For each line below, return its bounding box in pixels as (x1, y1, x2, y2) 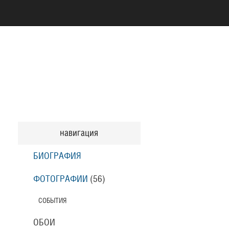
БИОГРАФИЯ (33, 152, 81, 161)
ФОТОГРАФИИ (33, 175, 88, 184)
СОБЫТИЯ (38, 197, 66, 204)
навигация (60, 129, 98, 138)
